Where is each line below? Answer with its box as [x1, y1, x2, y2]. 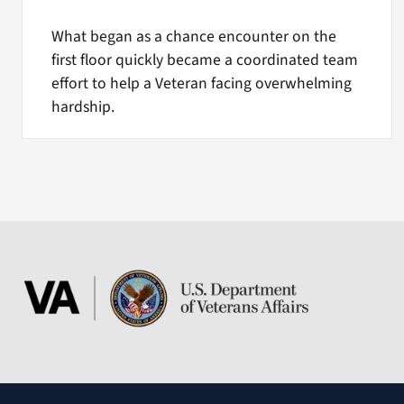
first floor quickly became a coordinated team [50, 49, 358, 72]
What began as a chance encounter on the [50, 25, 336, 49]
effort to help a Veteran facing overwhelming [50, 72, 352, 96]
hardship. [50, 96, 115, 119]
